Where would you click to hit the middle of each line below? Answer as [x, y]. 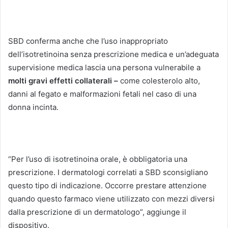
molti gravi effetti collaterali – [63, 81]
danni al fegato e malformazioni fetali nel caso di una [102, 94]
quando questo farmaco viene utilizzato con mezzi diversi [111, 199]
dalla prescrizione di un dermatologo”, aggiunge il [97, 212]
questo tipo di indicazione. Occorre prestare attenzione [107, 186]
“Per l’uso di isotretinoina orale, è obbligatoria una [98, 159]
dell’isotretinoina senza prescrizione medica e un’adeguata [113, 54]
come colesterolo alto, [159, 81]
